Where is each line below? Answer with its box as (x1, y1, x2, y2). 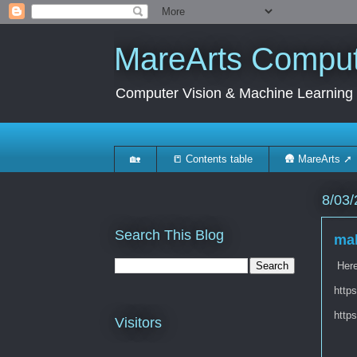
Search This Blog (114, 226, 224, 243)
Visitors (114, 315, 162, 331)
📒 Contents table (172, 152, 253, 165)
